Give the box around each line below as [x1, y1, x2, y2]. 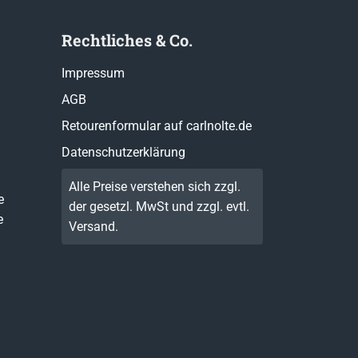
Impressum [61, 66, 125, 82]
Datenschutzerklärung [61, 145, 185, 161]
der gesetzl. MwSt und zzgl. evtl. [69, 198, 250, 214]
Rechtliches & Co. [61, 30, 193, 51]
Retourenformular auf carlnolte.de [61, 118, 252, 134]
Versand [69, 218, 116, 234]
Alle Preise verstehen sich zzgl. [69, 178, 241, 194]
